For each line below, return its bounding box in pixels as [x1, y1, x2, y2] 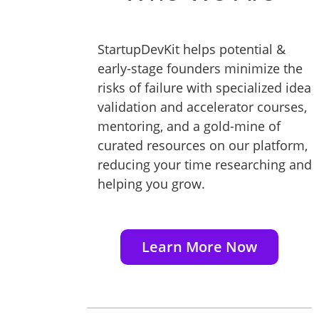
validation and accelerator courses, [98, 98, 307, 115]
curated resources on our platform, [98, 136, 308, 154]
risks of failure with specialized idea [98, 78, 311, 96]
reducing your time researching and [98, 155, 312, 173]
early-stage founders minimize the [98, 59, 303, 77]
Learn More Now [142, 236, 257, 256]
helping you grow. [98, 174, 205, 192]
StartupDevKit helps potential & [98, 40, 286, 58]
